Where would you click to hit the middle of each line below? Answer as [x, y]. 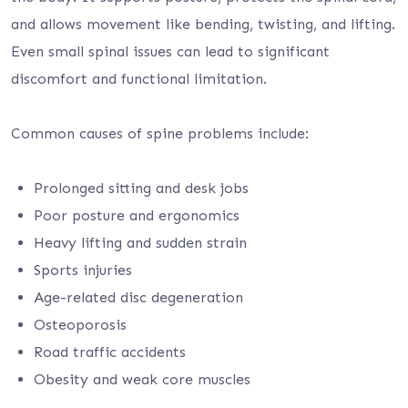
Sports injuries [83, 270]
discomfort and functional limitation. [139, 79]
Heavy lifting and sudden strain [140, 243]
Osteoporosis [80, 325]
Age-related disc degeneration [138, 297]
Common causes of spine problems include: [160, 133]
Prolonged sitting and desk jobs [141, 188]
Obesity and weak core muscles [142, 379]
